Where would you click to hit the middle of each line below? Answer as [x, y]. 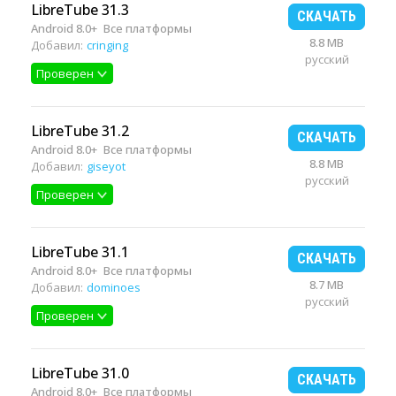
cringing [107, 45]
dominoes [114, 287]
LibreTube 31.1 [80, 252]
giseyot [106, 166]
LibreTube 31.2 [80, 131]
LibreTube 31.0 [80, 373]
